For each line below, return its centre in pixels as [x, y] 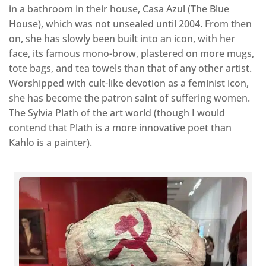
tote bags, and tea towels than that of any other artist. [130, 68]
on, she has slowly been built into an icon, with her [122, 38]
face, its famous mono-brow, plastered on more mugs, [132, 53]
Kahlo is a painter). [50, 142]
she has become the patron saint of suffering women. [129, 98]
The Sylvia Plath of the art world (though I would [117, 113]
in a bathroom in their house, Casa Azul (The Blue [119, 9]
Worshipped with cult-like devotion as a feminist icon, [129, 83]
